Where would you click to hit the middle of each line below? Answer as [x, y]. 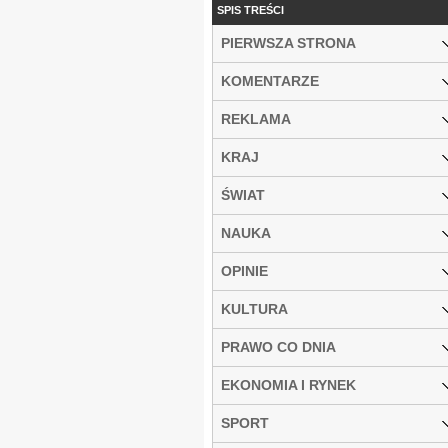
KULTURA [254, 308]
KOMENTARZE [270, 80]
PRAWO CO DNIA [278, 346]
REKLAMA [256, 118]
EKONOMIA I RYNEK [288, 384]
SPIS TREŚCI [250, 9]
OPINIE [244, 270]
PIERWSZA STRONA [288, 42]
